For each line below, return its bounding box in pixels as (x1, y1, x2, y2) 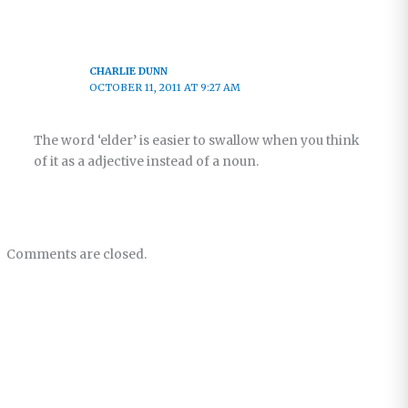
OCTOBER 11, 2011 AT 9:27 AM (89, 80, 241, 94)
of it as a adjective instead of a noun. (33, 153, 259, 169)
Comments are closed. (6, 246, 148, 262)
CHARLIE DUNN (89, 64, 168, 77)
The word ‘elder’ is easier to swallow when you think (33, 132, 359, 148)
